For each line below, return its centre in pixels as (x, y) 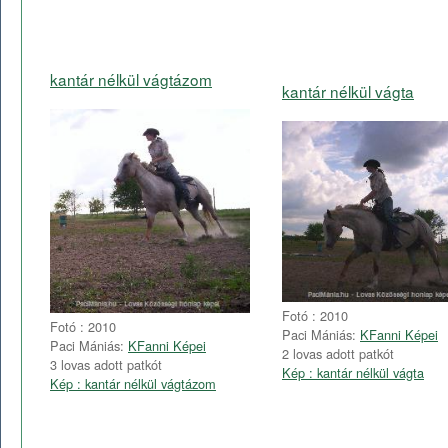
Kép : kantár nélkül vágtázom (133, 384)
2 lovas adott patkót (338, 353)
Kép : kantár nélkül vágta (353, 372)
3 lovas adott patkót (106, 365)
